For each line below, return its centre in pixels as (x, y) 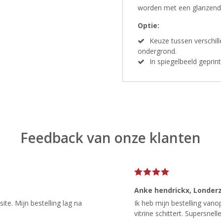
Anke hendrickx (162, 190)
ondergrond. (157, 51)
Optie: (148, 25)
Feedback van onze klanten (110, 138)
